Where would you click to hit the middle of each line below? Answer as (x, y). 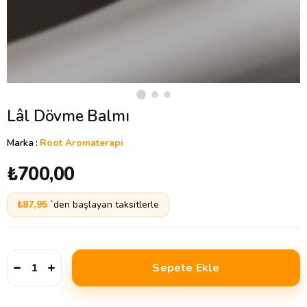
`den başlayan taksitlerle (105, 205)
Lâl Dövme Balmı (68, 116)
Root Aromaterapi (82, 143)
